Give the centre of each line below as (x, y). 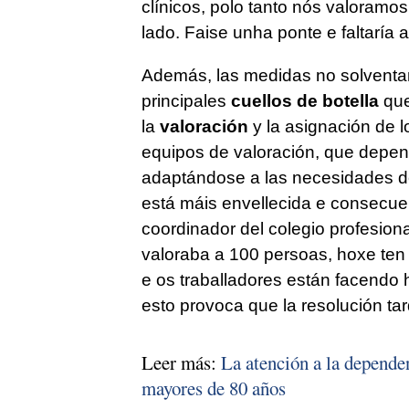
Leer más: (181, 363)
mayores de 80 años (213, 388)
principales (186, 101)
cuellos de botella (304, 101)
